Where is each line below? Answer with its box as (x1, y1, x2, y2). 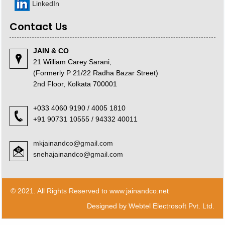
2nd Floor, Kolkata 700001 (33, 80, 117, 88)
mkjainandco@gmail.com (33, 139, 113, 147)
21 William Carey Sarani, (33, 58, 111, 66)
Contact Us (10, 20, 67, 34)
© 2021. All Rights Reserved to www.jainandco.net (11, 187, 169, 195)
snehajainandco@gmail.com (33, 150, 123, 158)
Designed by (87, 202, 129, 210)
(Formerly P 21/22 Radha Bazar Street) (33, 69, 158, 77)
